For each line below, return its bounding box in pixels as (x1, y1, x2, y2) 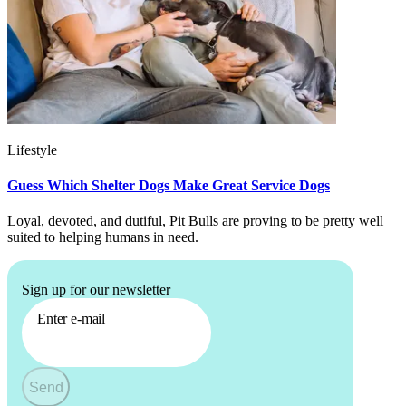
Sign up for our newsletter (22, 282, 170, 298)
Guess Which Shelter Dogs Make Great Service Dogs (7, 178, 330, 194)
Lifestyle (7, 141, 57, 158)
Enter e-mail (37, 311, 106, 327)
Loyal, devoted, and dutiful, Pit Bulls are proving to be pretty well (7, 213, 383, 229)
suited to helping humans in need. (7, 229, 198, 246)
